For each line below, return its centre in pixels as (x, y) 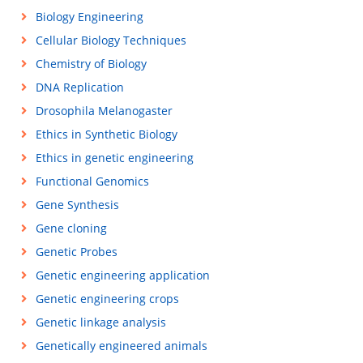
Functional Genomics (92, 181)
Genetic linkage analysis (100, 322)
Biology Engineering (89, 17)
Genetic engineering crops (107, 299)
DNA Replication (79, 87)
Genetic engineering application (122, 275)
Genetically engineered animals (121, 346)
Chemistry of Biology (91, 64)
